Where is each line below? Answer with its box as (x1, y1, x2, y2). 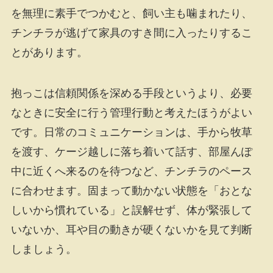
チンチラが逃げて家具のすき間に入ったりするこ (10, 26, 252, 39)
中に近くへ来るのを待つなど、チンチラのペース (10, 165, 252, 178)
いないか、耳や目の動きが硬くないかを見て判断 (10, 224, 252, 236)
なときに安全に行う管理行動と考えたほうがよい (10, 107, 252, 119)
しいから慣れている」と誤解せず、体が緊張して (10, 204, 252, 217)
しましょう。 (10, 243, 77, 256)
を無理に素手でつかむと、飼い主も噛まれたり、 (10, 7, 252, 19)
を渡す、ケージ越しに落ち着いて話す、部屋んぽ (10, 146, 252, 158)
